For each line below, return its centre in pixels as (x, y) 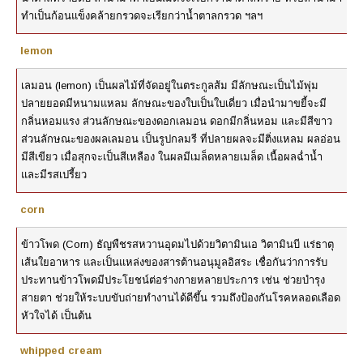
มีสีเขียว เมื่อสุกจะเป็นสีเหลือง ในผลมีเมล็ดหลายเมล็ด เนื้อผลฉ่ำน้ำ (172, 157)
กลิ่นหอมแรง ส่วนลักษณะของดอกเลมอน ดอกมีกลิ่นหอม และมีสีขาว (177, 122)
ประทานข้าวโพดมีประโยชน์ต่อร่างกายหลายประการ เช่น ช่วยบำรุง (173, 280)
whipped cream (61, 351)
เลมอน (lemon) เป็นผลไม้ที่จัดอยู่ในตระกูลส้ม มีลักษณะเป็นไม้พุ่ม (170, 86)
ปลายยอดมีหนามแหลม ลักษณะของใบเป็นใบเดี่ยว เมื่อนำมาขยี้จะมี (174, 104)
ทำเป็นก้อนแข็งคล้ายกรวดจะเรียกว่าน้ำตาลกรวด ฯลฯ (142, 16)
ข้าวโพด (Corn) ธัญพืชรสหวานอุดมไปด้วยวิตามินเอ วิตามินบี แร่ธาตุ (177, 245)
